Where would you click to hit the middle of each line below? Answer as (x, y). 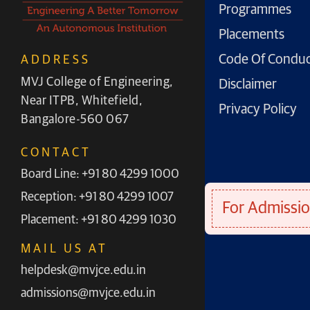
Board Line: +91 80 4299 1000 (100, 174)
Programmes (255, 10)
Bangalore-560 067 (75, 120)
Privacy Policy (257, 110)
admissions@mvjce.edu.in (88, 293)
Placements (251, 35)
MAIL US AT (64, 249)
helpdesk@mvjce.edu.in (83, 270)
